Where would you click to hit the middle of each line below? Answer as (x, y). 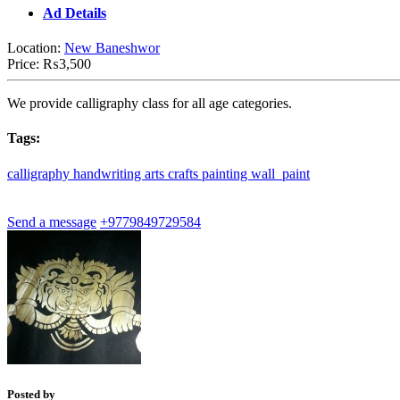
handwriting (109, 173)
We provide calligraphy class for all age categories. (150, 104)
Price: (25, 64)
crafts (185, 173)
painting (226, 173)
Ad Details (75, 12)
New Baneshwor (112, 48)
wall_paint (280, 173)
